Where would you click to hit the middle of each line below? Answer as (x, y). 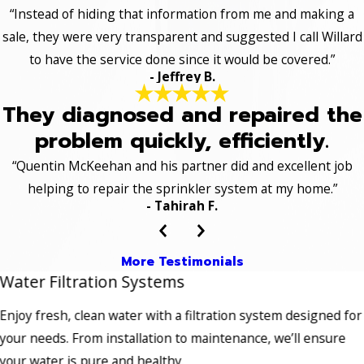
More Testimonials (182, 262)
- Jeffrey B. (182, 77)
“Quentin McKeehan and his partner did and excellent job (182, 165)
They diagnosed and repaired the (182, 115)
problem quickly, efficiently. (182, 141)
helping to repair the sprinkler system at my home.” (182, 188)
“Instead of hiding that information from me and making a (182, 14)
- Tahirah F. (182, 205)
